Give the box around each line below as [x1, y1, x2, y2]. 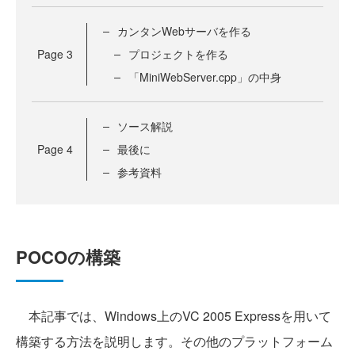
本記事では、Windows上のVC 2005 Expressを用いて [16, 307, 331, 326]
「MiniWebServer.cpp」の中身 [128, 69, 281, 86]
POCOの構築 [16, 244, 120, 270]
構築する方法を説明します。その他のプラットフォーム [16, 332, 333, 351]
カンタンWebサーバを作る [117, 23, 251, 40]
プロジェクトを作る [128, 46, 228, 63]
